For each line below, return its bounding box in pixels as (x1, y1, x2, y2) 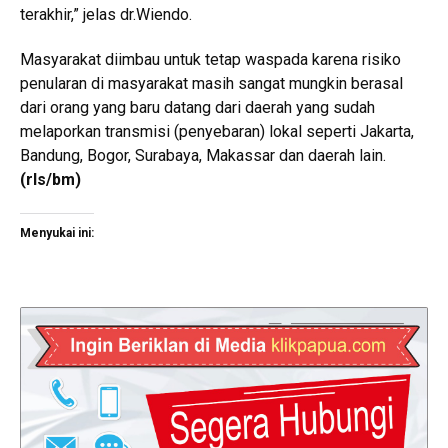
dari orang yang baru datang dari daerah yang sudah (20, 98, 375, 118)
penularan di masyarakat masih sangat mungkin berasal (20, 74, 403, 94)
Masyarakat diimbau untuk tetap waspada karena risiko (20, 50, 401, 70)
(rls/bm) (20, 170, 81, 190)
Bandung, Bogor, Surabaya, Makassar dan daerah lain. (20, 146, 386, 166)
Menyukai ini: (20, 226, 94, 241)
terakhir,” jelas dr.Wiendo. (20, 5, 192, 25)
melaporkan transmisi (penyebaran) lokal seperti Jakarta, (20, 122, 414, 142)
